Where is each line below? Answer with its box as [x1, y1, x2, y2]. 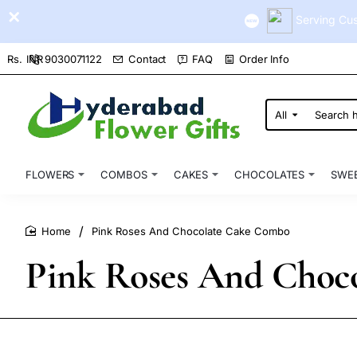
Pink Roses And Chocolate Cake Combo [92, 225, 290, 238]
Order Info [239, 52, 290, 65]
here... [266, 126, 299, 139]
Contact [128, 52, 167, 65]
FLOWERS [25, 167, 75, 181]
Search [266, 113, 300, 127]
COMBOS [100, 167, 147, 181]
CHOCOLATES [234, 167, 305, 181]
